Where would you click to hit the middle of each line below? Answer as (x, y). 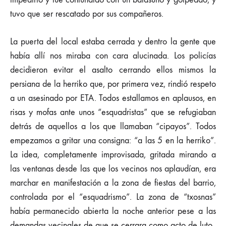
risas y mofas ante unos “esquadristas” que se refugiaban (113, 112)
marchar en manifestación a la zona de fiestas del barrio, (113, 183)
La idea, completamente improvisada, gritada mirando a (113, 155)
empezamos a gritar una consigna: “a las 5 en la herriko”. (113, 140)
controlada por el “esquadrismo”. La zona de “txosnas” (113, 197)
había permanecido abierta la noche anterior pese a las (113, 211)
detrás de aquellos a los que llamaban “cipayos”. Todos (113, 126)
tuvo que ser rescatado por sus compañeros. (87, 14)
